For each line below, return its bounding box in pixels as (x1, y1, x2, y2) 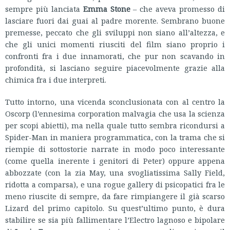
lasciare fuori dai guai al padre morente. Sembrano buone (5, 15, 225, 26)
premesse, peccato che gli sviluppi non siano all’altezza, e (5, 27, 225, 37)
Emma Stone (83, 3, 130, 14)
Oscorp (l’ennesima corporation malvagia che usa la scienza (5, 108, 225, 119)
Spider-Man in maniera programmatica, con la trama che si (5, 131, 225, 142)
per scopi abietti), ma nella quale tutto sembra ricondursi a (5, 120, 225, 130)
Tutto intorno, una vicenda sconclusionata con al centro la (5, 96, 225, 107)
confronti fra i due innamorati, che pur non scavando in (5, 50, 225, 61)
